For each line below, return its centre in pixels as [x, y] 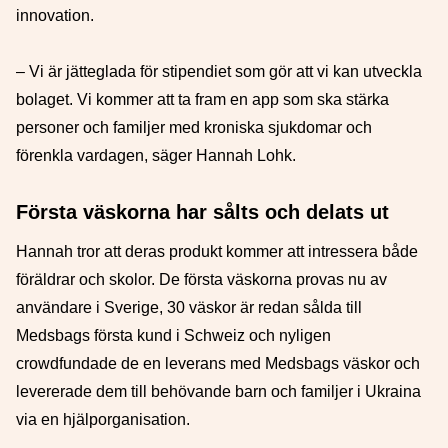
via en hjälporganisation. [103, 419]
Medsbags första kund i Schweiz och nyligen [173, 335]
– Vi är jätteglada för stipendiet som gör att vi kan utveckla [219, 71]
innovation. [55, 15]
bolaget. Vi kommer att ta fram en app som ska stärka [202, 99]
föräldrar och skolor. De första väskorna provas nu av [201, 279]
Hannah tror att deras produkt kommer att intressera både [217, 251]
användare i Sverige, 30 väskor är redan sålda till [189, 307]
